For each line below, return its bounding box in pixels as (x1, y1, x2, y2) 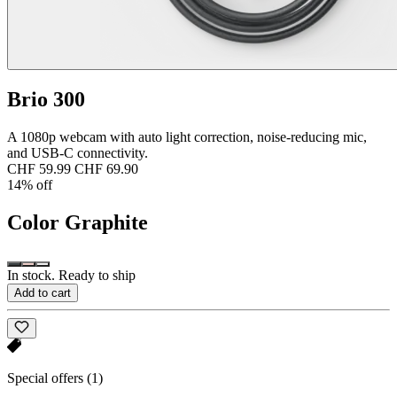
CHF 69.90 (74, 160, 138, 176)
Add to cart (14, 286, 71, 300)
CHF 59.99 (7, 160, 71, 176)
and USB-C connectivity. (7, 144, 148, 160)
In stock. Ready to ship (7, 268, 136, 284)
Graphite (65, 210, 148, 234)
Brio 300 (7, 87, 85, 111)
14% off (7, 176, 52, 192)
